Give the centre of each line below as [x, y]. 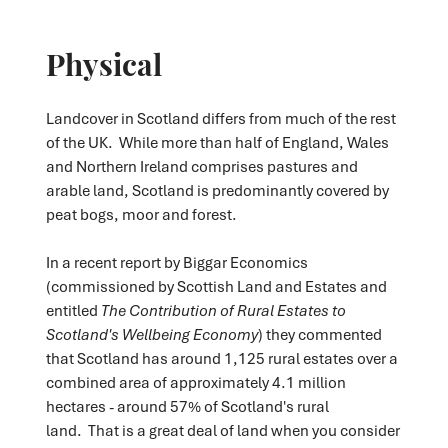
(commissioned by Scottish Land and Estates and [216, 285]
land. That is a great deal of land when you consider [222, 429]
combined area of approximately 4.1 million [195, 381]
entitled [73, 309]
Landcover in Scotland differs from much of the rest [220, 117]
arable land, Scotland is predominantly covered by [217, 189]
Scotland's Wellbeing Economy [151, 333]
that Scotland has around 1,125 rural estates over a [221, 357]
